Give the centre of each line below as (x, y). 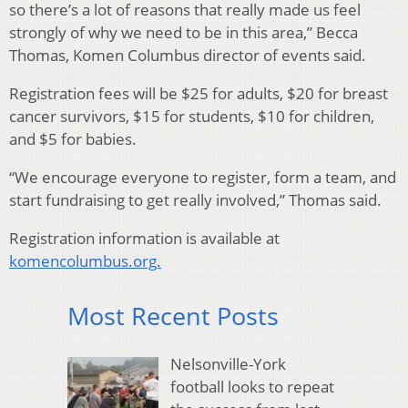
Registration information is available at (144, 239)
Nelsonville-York (228, 363)
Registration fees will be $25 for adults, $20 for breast (199, 94)
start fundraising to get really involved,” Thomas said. (195, 200)
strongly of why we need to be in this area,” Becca (184, 33)
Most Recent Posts (173, 316)
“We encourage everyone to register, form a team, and (203, 178)
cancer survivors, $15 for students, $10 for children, (192, 117)
